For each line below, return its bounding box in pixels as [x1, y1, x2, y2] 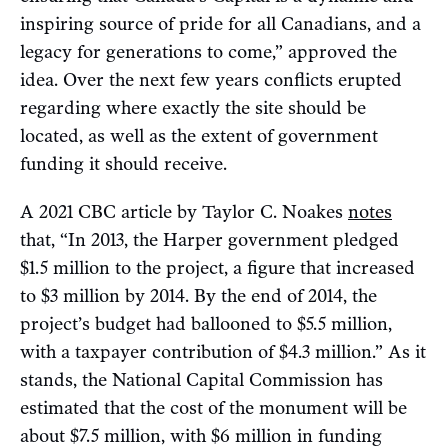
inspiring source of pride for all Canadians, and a [20, 13, 421, 36]
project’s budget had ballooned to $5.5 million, [20, 313, 392, 336]
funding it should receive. [20, 153, 227, 176]
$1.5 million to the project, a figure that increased [20, 257, 415, 280]
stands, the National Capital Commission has [20, 369, 383, 392]
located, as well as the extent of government [20, 125, 378, 148]
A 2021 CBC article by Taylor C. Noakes [20, 201, 348, 224]
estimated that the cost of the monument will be [20, 397, 407, 420]
